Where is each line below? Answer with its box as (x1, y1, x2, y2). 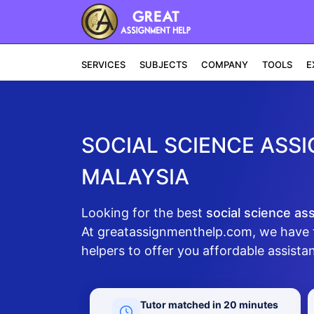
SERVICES (81, 59, 125, 70)
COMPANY (200, 59, 248, 70)
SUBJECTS (139, 59, 187, 70)
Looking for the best (81, 205, 206, 220)
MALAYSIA (81, 163, 189, 189)
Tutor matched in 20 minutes (139, 299, 278, 310)
